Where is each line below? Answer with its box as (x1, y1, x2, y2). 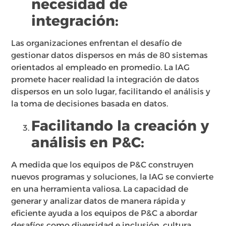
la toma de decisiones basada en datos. (11, 99, 168, 109)
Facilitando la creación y (31, 117, 209, 134)
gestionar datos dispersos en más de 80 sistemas (11, 50, 208, 61)
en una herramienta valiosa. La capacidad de (11, 184, 189, 194)
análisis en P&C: (31, 133, 145, 151)
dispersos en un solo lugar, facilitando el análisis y (11, 87, 211, 97)
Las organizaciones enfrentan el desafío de (11, 38, 182, 48)
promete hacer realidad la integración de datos (11, 75, 200, 85)
